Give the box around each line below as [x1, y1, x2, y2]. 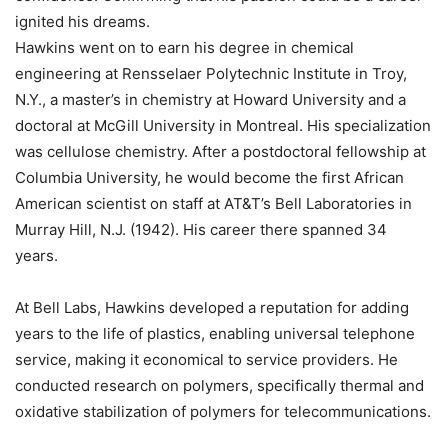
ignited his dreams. [15, 12, 150, 32]
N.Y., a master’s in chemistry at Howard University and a [15, 90, 406, 110]
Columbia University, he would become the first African [15, 168, 404, 188]
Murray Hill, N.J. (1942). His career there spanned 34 [15, 220, 387, 240]
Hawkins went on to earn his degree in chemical [15, 38, 354, 58]
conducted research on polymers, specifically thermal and [15, 376, 424, 396]
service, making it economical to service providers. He [15, 350, 398, 370]
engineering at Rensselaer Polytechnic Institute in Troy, [15, 64, 407, 84]
